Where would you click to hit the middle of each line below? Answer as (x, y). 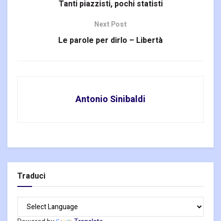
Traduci (31, 176)
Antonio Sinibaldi (110, 100)
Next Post (110, 25)
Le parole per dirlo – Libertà (110, 41)
